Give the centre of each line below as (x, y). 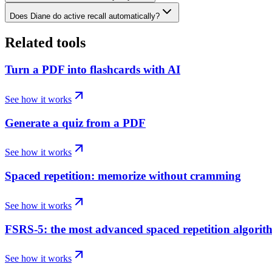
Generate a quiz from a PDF (75, 123)
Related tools (45, 43)
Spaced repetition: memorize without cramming (123, 176)
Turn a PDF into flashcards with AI (93, 70)
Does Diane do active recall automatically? (85, 16)
